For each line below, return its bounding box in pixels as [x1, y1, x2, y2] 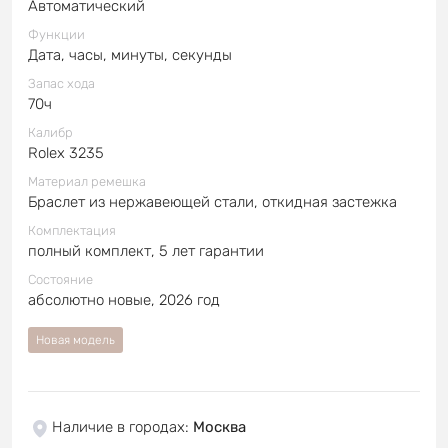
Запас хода [28, 75, 95, 91]
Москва [193, 417, 246, 436]
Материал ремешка [28, 173, 146, 189]
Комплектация [28, 222, 116, 238]
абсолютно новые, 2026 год [28, 290, 220, 309]
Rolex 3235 [28, 143, 104, 162]
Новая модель [36, 332, 115, 347]
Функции [28, 26, 85, 42]
